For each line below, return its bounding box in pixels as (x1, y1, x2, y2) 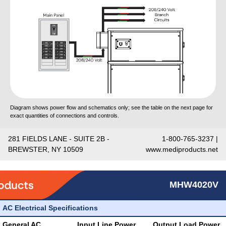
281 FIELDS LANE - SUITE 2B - (8, 135, 109, 143)
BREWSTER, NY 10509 (8, 145, 83, 153)
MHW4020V (169, 180, 218, 190)
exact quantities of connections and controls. (10, 112, 119, 119)
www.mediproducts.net (146, 145, 218, 153)
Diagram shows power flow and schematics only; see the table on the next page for (10, 104, 213, 111)
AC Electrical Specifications (3, 204, 98, 212)
